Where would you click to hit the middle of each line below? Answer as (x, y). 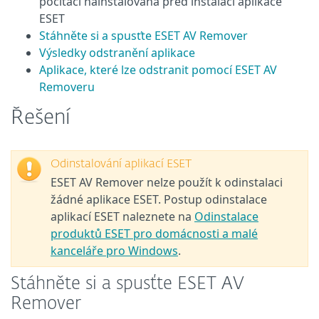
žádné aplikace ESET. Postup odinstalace (159, 199)
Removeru (67, 87)
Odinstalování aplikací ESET (121, 164)
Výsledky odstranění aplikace (117, 53)
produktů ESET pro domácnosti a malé (154, 234)
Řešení (41, 118)
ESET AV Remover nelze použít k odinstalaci (167, 182)
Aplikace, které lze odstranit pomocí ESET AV (158, 70)
